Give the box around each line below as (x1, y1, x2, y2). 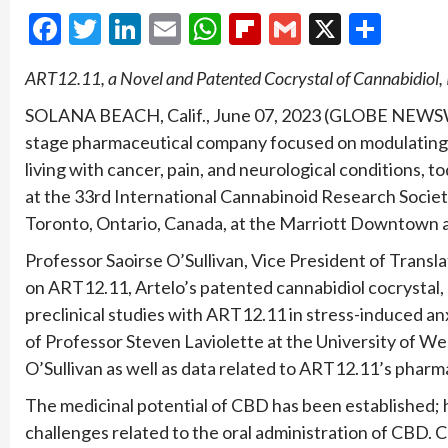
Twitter (101, 8, 205, 48)
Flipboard (261, 8, 393, 48)
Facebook (61, 8, 193, 48)
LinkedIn (141, 8, 259, 48)
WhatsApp (221, 8, 369, 48)
